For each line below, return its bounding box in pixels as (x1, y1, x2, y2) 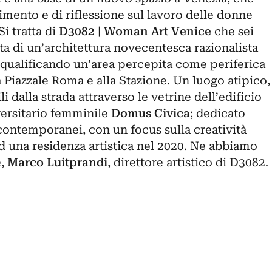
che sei (211, 24, 254, 38)
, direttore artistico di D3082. (107, 155, 268, 169)
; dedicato (189, 106, 245, 120)
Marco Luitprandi (7, 155, 107, 169)
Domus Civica (110, 106, 190, 120)
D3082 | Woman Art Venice (58, 24, 211, 38)
